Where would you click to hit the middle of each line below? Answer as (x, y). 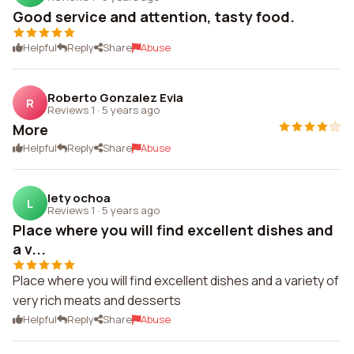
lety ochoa (79, 198)
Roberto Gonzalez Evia (115, 97)
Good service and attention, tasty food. (154, 17)
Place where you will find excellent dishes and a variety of (176, 281)
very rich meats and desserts (97, 300)
